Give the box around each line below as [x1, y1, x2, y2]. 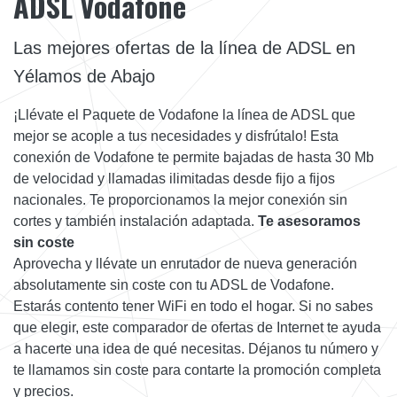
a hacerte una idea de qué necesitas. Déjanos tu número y [13, 341, 378, 357]
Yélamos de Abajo [13, 66, 155, 87]
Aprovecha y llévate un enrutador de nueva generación [13, 256, 357, 272]
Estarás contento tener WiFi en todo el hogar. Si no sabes [13, 299, 373, 315]
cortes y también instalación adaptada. [13, 214, 258, 230]
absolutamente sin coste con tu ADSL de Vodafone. [13, 277, 334, 293]
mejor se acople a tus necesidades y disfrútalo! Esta [13, 128, 339, 144]
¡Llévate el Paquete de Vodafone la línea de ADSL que [13, 107, 355, 123]
